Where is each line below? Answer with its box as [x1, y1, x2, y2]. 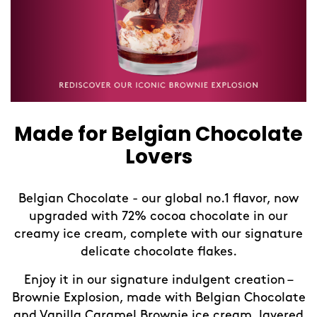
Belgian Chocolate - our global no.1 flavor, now [18, 192, 299, 205]
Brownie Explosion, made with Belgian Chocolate [11, 292, 306, 304]
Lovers [125, 143, 192, 171]
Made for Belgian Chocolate [14, 120, 303, 149]
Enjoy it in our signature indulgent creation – [23, 274, 294, 287]
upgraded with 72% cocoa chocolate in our [29, 210, 288, 223]
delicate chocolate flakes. [80, 246, 237, 258]
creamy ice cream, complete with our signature [14, 228, 303, 241]
